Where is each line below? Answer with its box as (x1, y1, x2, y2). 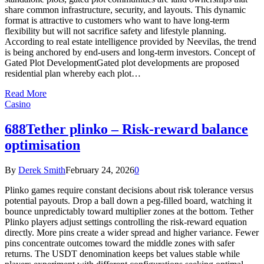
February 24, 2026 (65, 164, 134, 175)
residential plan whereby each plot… (5, 68, 141, 79)
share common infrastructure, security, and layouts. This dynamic (5, 5, 246, 15)
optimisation (5, 137, 80, 153)
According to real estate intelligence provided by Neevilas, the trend (5, 37, 256, 47)
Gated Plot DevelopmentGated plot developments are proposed (5, 58, 239, 68)
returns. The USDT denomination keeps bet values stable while (5, 248, 240, 259)
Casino (5, 99, 31, 110)
